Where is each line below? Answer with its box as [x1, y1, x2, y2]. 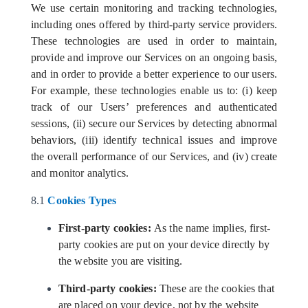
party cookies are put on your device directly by [58, 239, 270, 250]
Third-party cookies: [58, 283, 159, 294]
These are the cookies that [159, 283, 274, 294]
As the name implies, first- [153, 222, 271, 234]
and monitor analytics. [30, 167, 129, 179]
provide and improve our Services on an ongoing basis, [30, 52, 278, 63]
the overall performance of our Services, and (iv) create [30, 151, 278, 162]
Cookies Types [47, 195, 117, 206]
